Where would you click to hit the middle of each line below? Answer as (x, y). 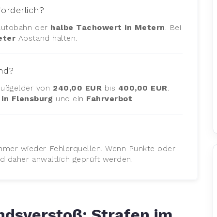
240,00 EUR (77, 88)
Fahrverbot (109, 98)
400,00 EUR (143, 88)
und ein (70, 98)
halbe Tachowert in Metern (108, 27)
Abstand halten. (46, 38)
